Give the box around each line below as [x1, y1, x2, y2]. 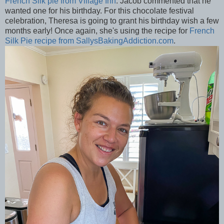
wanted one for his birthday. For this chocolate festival [5, 6, 194, 15]
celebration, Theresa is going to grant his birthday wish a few [5, 16, 219, 25]
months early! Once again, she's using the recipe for [5, 26, 189, 35]
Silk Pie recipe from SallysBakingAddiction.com [5, 36, 173, 45]
